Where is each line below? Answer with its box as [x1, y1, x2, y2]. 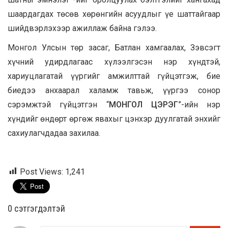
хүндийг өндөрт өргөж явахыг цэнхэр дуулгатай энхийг [8, 113, 220, 124]
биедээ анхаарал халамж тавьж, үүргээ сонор [8, 85, 220, 95]
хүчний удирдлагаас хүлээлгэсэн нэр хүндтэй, [8, 56, 220, 67]
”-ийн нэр [178, 99, 220, 109]
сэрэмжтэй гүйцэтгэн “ [8, 99, 109, 109]
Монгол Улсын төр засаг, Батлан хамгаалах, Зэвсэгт [8, 42, 220, 52]
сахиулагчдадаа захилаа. [8, 128, 100, 138]
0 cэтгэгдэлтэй [8, 203, 65, 214]
